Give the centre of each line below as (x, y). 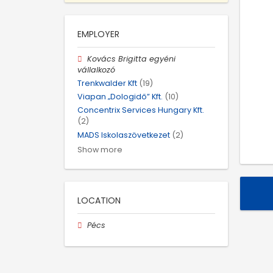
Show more (100, 149)
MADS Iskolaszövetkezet (124, 135)
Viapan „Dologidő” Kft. (120, 97)
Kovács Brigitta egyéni (132, 58)
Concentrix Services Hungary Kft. (141, 110)
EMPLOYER (98, 34)
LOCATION (99, 200)
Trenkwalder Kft (107, 83)
